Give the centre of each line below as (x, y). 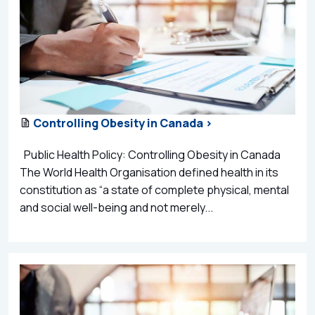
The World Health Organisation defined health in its (149, 173)
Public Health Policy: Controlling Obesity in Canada (150, 155)
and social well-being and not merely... (116, 208)
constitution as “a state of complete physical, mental (154, 190)
